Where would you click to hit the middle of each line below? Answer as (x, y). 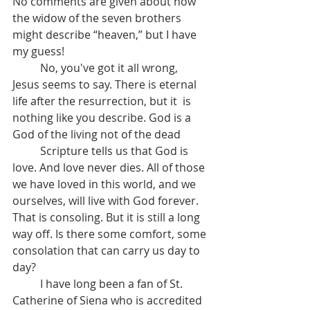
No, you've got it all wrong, (26, 68)
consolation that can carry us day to (108, 251)
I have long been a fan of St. (26, 284)
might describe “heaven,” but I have (106, 35)
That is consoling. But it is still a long (108, 218)
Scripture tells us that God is (26, 151)
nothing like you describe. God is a (103, 118)
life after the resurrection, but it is (103, 101)
